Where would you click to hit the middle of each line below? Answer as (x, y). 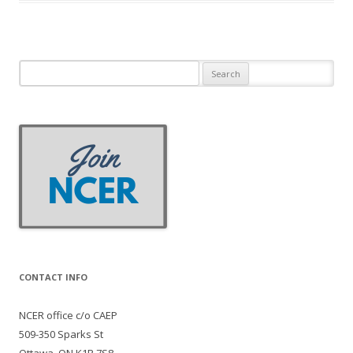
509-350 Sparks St (61, 334)
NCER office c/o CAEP (68, 315)
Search (36, 69)
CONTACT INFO (53, 277)
